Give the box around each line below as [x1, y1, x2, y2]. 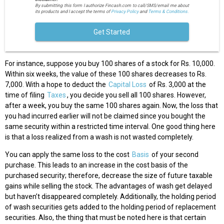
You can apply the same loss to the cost [5, 150, 131, 159]
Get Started [93, 27, 130, 36]
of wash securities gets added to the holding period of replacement [5, 203, 216, 211]
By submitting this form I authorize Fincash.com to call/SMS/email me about [34, 3, 189, 8]
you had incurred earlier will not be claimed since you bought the [5, 112, 205, 120]
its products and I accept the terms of [34, 9, 111, 14]
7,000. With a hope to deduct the [5, 80, 107, 89]
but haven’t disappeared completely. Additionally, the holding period [5, 192, 216, 201]
